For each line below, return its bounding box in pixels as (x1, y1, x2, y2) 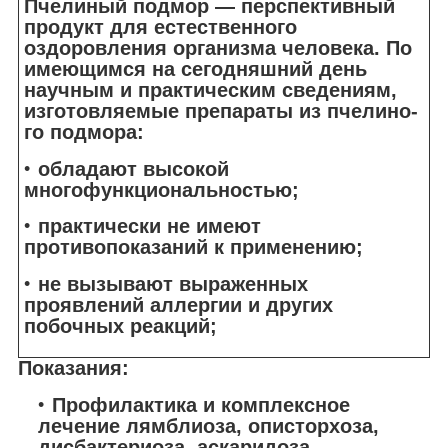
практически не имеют (38, 215, 261, 238)
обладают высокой (38, 157, 229, 180)
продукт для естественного (24, 15, 297, 38)
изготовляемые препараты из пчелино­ (24, 99, 418, 122)
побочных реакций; (24, 314, 217, 337)
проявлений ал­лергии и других (24, 293, 333, 316)
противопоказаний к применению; (24, 236, 363, 259)
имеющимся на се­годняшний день (24, 57, 367, 80)
